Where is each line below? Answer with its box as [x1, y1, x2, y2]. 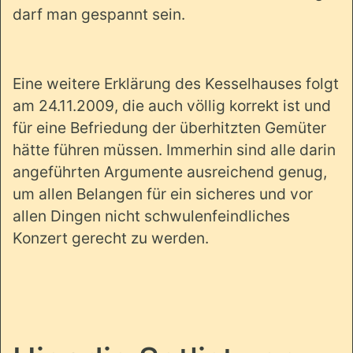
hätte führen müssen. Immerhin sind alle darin [13, 139, 336, 159]
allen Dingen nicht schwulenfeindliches [13, 206, 290, 225]
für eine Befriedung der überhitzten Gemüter [13, 117, 326, 137]
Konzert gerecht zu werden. [13, 228, 209, 247]
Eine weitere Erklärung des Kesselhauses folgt [13, 73, 339, 93]
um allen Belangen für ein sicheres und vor [13, 184, 313, 203]
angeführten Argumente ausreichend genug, [13, 162, 327, 181]
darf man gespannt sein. [13, 4, 185, 24]
